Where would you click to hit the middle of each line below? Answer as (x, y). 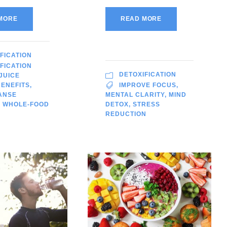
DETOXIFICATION (147, 75)
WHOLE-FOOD (26, 105)
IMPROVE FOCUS (147, 85)
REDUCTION (126, 114)
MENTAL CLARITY (135, 95)
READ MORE (141, 19)
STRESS (146, 105)
